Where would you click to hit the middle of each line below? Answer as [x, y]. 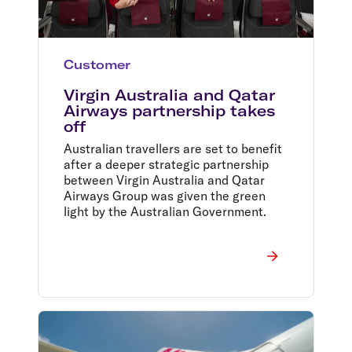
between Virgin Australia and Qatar [164, 180]
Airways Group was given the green [165, 195]
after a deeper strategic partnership [166, 164]
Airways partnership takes [169, 110]
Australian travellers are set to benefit [173, 148]
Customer [97, 64]
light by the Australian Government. [165, 211]
